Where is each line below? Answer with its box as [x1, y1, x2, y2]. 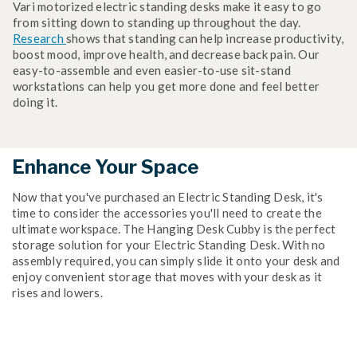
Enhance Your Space [12, 155, 198, 178]
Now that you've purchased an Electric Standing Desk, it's [12, 189, 324, 204]
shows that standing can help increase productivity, [65, 30, 344, 45]
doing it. [13, 94, 57, 109]
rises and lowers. [12, 284, 103, 300]
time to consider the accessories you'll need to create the [12, 205, 322, 220]
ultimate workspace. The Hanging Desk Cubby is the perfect [12, 221, 336, 236]
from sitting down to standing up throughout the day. [13, 14, 301, 29]
